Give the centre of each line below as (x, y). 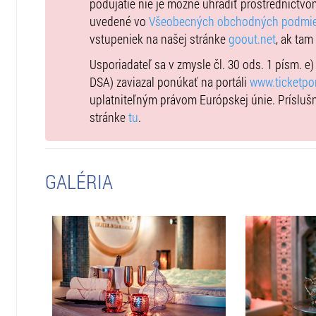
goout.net (252, 39)
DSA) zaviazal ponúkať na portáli (169, 82)
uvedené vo (119, 21)
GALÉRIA (79, 181)
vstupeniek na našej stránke (159, 39)
